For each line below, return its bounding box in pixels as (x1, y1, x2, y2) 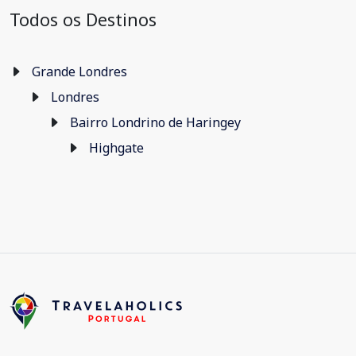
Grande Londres (32, 63, 127, 80)
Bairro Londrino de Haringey (70, 114, 241, 131)
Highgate (89, 139, 144, 157)
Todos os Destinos (10, 8, 157, 31)
